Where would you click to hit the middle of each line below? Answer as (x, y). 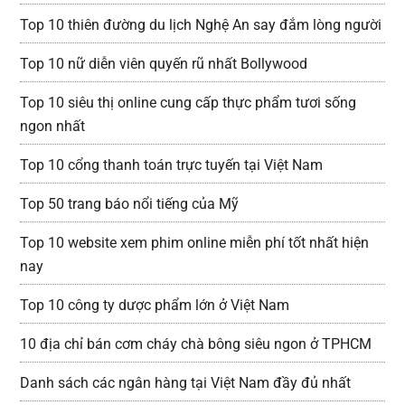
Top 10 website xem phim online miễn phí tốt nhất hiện (195, 242)
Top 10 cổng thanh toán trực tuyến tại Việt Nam (172, 165)
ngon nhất (53, 126)
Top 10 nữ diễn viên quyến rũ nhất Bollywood (164, 63)
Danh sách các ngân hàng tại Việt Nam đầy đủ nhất (186, 382)
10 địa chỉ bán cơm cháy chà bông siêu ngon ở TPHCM (196, 344)
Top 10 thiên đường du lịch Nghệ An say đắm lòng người (201, 24)
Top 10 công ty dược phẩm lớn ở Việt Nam (155, 305)
